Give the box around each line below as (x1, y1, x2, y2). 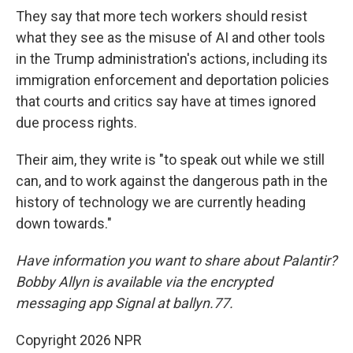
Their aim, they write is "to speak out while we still (16, 151, 325, 168)
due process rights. (16, 114, 137, 131)
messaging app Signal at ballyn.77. (16, 295, 233, 311)
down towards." (16, 215, 112, 232)
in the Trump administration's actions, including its (16, 50, 328, 67)
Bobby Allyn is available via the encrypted (16, 273, 273, 290)
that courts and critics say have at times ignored (16, 93, 316, 110)
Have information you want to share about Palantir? (16, 252, 337, 269)
